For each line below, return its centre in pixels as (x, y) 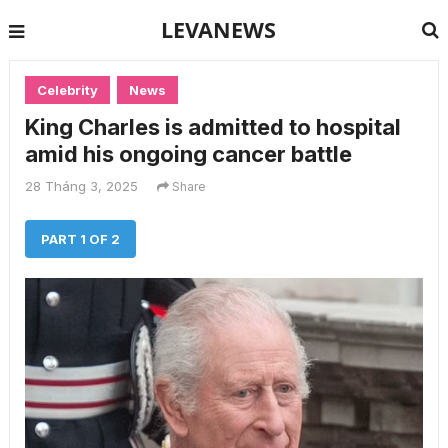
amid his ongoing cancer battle (188, 154)
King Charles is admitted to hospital (212, 127)
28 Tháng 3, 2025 (81, 186)
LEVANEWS (219, 29)
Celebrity (67, 90)
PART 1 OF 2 (80, 239)
